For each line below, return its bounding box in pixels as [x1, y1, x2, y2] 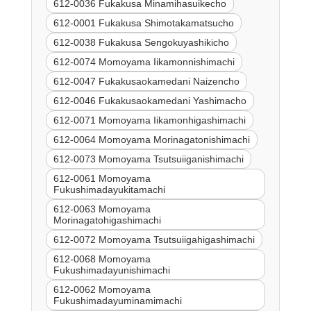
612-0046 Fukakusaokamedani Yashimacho [53, 94, 246, 106]
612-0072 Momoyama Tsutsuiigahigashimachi [53, 233, 255, 245]
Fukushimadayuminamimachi [53, 294, 182, 306]
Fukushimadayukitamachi [53, 183, 165, 195]
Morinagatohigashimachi [53, 214, 161, 226]
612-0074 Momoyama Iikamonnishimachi [53, 56, 235, 67]
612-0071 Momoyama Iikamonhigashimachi [53, 114, 246, 126]
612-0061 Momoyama [53, 172, 151, 184]
